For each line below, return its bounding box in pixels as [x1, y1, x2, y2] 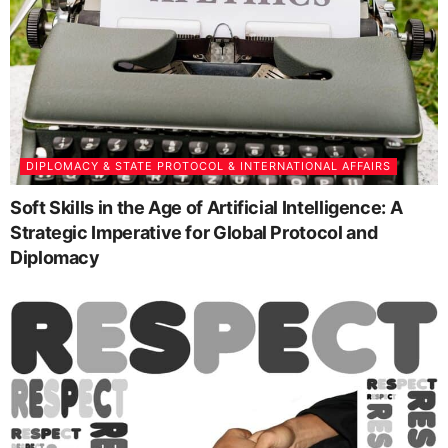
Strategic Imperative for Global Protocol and [10, 222, 378, 244]
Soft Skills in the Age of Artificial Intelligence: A [10, 197, 403, 219]
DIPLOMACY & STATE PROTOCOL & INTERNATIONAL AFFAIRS [26, 159, 391, 174]
